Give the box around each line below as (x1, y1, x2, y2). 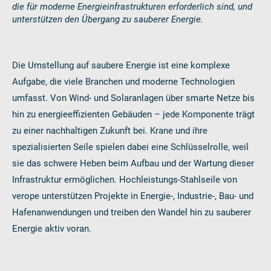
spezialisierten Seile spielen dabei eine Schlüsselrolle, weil (12, 140, 249, 152)
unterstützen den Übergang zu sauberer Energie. (12, 12, 203, 25)
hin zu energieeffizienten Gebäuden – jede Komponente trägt (12, 107, 255, 120)
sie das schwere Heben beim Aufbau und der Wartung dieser (12, 156, 254, 169)
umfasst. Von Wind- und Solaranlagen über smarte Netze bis (12, 91, 255, 103)
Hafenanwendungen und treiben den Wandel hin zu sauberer (12, 205, 251, 218)
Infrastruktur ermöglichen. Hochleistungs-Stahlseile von (12, 172, 237, 185)
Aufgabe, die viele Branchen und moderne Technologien (12, 74, 235, 87)
